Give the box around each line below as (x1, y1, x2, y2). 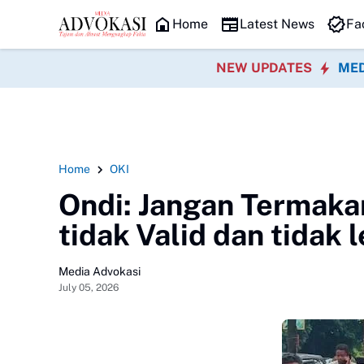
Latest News (239, 16, 314, 32)
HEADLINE (67, 9, 125, 23)
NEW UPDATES (215, 60, 315, 76)
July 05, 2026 (58, 281, 119, 293)
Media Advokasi (58, 264, 141, 278)
